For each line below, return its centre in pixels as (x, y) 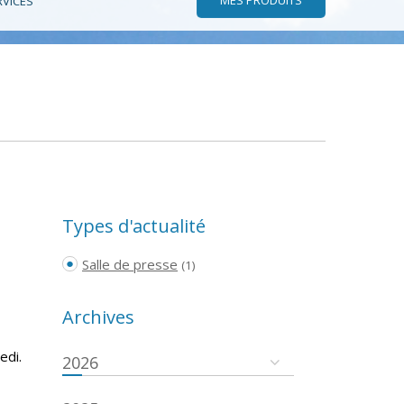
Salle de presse (130, 264)
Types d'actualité (133, 225)
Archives (98, 317)
